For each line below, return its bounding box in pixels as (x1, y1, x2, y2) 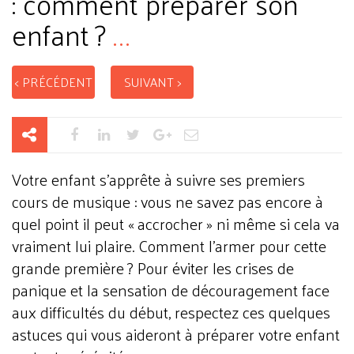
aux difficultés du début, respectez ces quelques (12, 298, 330, 326)
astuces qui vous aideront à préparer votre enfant (12, 320, 340, 348)
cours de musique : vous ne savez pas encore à (12, 187, 323, 216)
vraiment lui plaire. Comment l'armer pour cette (12, 232, 326, 260)
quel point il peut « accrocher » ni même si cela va (12, 209, 340, 238)
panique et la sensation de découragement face (12, 276, 330, 304)
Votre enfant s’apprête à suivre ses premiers (12, 165, 305, 194)
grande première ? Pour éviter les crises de (12, 254, 294, 282)
